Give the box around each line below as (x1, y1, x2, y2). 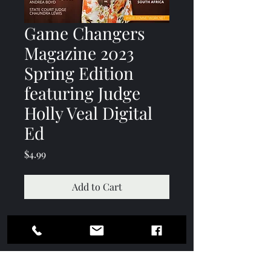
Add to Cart (71, 180, 122, 193)
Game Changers (24, 22, 145, 44)
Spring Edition (24, 62, 134, 84)
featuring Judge (24, 82, 140, 104)
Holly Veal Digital (24, 102, 152, 124)
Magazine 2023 (24, 42, 134, 64)
